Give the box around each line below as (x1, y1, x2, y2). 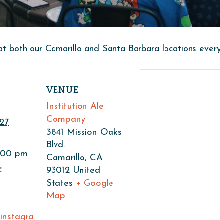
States (46, 179, 73, 189)
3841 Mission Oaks (46, 128, 122, 137)
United (73, 166, 100, 176)
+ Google (76, 179, 113, 189)
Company (46, 115, 85, 125)
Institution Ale (46, 102, 104, 111)
